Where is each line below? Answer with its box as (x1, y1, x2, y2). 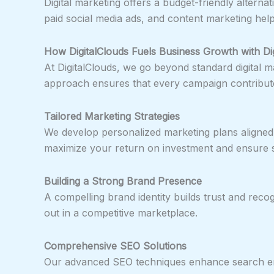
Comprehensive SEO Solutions (44, 239, 187, 252)
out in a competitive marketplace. (44, 206, 198, 219)
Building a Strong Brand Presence (44, 174, 202, 187)
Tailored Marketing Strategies (44, 109, 180, 122)
